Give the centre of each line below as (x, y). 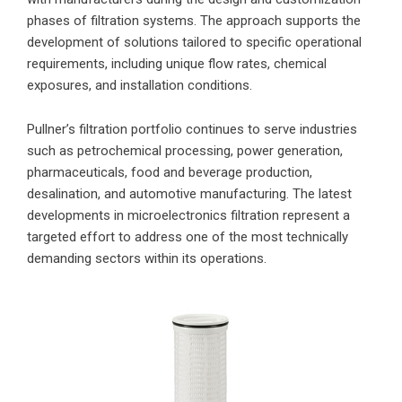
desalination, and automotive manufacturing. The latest (189, 194)
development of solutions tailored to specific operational (194, 43)
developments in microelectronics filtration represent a (188, 216)
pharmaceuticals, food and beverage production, (170, 173)
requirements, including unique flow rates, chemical (177, 64)
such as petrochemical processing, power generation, (185, 151)
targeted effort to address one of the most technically (188, 237)
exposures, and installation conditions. (140, 86)
